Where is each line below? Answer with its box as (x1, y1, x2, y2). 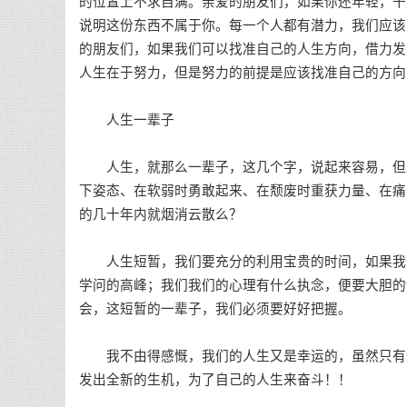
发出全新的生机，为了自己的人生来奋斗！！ (79, 372, 352, 387)
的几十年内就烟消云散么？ (79, 207, 243, 222)
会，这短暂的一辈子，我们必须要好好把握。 (79, 302, 352, 316)
